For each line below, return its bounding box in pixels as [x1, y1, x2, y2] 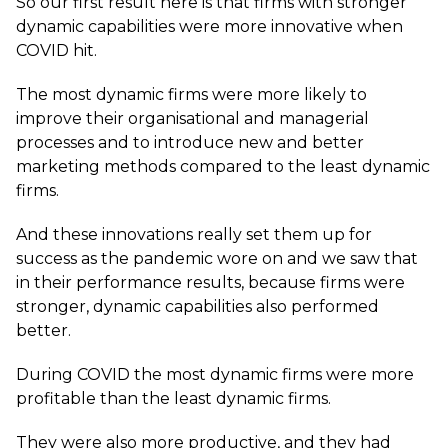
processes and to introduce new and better [16, 133, 364, 152]
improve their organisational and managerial [16, 109, 369, 128]
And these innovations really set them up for [16, 225, 372, 244]
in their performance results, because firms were [16, 273, 405, 292]
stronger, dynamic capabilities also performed [16, 297, 379, 316]
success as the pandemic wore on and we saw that [16, 249, 418, 268]
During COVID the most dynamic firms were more [16, 365, 414, 384]
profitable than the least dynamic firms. [16, 389, 331, 408]
